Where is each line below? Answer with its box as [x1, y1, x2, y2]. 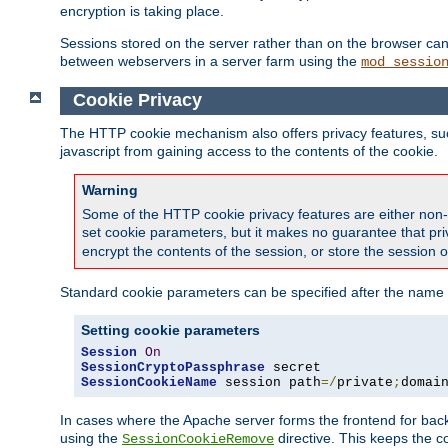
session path [217, 374, 321, 390]
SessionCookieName [81, 374, 217, 390]
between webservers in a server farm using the [60, 53, 361, 70]
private [337, 374, 393, 390]
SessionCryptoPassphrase [81, 359, 265, 375]
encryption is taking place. [60, 3, 224, 20]
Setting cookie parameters [81, 321, 260, 338]
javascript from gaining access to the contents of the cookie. [60, 142, 438, 159]
